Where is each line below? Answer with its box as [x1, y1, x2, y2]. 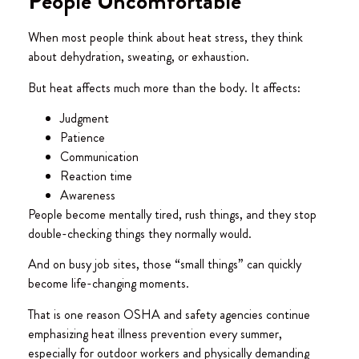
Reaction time [60, 167, 132, 186]
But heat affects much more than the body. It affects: [28, 78, 301, 97]
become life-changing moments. [28, 274, 189, 293]
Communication [60, 147, 139, 167]
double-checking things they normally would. [28, 224, 252, 244]
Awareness [60, 186, 115, 205]
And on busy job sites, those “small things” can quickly [28, 255, 301, 274]
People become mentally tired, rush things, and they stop [28, 205, 317, 224]
